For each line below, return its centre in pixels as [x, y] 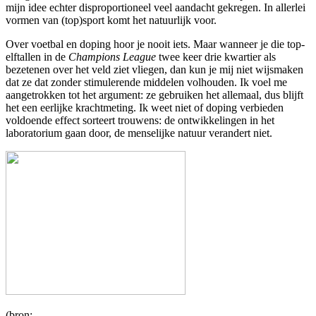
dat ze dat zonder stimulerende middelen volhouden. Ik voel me [146, 82]
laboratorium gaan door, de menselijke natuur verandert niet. [139, 133]
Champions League [112, 56]
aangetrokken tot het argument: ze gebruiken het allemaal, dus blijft [154, 95]
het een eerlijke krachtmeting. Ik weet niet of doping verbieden [145, 107]
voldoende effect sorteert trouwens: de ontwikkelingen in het [140, 120]
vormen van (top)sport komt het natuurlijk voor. [111, 20]
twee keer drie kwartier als [216, 56]
